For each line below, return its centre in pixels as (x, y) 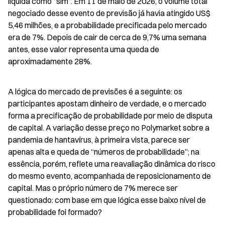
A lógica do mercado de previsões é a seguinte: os (95, 91)
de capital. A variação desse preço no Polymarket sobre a (109, 128)
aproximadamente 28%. (50, 61)
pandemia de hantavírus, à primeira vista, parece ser (99, 140)
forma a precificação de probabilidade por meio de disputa (110, 116)
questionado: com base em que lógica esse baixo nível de (107, 200)
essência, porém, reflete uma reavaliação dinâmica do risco (112, 164)
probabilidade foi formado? (55, 212)
